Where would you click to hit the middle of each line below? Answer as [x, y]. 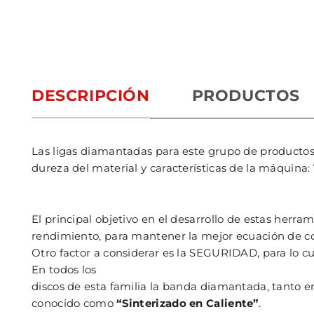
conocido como [74, 303]
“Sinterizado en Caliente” [187, 303]
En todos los [64, 269]
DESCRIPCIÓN [91, 95]
